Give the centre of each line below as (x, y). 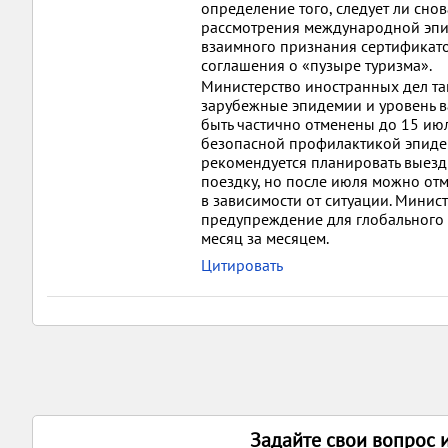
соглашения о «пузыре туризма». (316, 65)
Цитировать (242, 265)
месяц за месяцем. (265, 238)
